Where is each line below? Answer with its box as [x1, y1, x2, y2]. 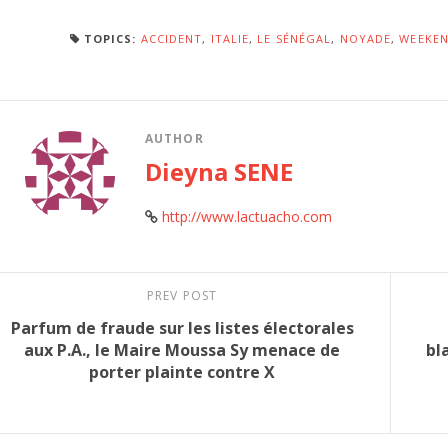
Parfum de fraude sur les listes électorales [10, 317, 354, 340]
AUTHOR [144, 130, 204, 148]
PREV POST [146, 287, 218, 305]
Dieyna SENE [144, 155, 293, 189]
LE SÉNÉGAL [257, 31, 332, 47]
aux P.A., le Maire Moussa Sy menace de [24, 339, 340, 362]
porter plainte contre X [89, 361, 275, 384]
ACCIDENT [140, 31, 203, 47]
